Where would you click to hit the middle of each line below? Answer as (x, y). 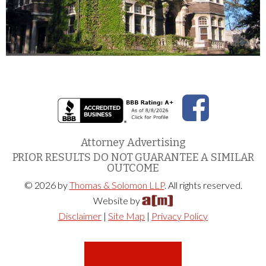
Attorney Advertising (133, 142)
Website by (118, 200)
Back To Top (138, 256)
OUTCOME (133, 168)
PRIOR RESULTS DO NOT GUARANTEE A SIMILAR (133, 157)
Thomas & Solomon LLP (117, 185)
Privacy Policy (180, 216)
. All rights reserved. (203, 185)
